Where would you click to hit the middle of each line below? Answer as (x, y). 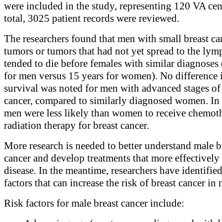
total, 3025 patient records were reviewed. (92, 18)
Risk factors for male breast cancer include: (94, 203)
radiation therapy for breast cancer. (77, 125)
